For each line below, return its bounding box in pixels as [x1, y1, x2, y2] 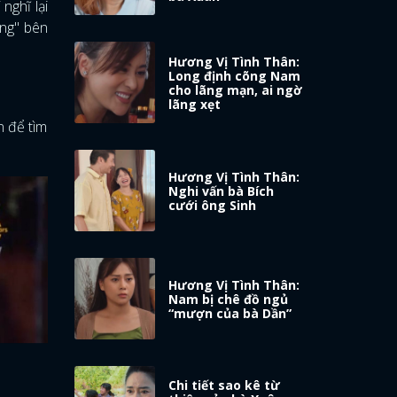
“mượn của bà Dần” [168, 304, 292, 322]
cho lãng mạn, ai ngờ [168, 81, 303, 98]
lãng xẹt [168, 95, 222, 113]
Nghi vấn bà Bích [168, 182, 275, 199]
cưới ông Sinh [168, 196, 257, 214]
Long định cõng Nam [168, 66, 301, 84]
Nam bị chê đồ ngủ [168, 290, 289, 307]
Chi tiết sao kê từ [168, 377, 281, 394]
